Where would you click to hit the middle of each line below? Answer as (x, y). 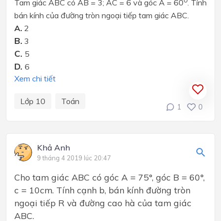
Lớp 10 (33, 101)
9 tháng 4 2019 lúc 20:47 (74, 158)
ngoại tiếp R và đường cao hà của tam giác (103, 203)
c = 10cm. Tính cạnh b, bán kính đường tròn (102, 190)
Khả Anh (54, 148)
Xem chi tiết (35, 79)
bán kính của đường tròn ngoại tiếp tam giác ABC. (102, 16)
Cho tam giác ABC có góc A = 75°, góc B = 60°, (110, 177)
